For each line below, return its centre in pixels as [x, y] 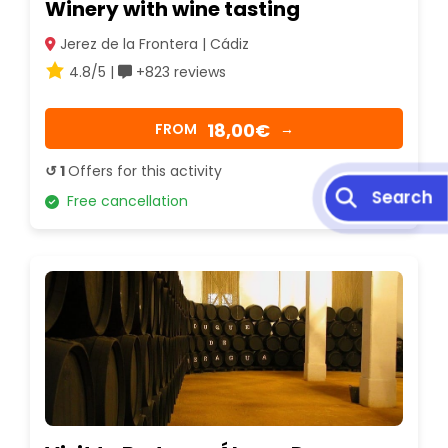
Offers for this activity [145, 171]
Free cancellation [123, 201]
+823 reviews [179, 72]
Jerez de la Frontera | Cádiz [152, 44]
